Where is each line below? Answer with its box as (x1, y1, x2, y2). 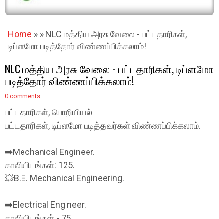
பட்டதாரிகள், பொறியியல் (5, 107, 92, 117)
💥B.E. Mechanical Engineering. (5, 173, 124, 183)
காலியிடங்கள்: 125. (5, 160, 75, 170)
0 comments (5, 92, 40, 100)
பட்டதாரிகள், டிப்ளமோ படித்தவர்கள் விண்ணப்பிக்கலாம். (5, 120, 201, 131)
